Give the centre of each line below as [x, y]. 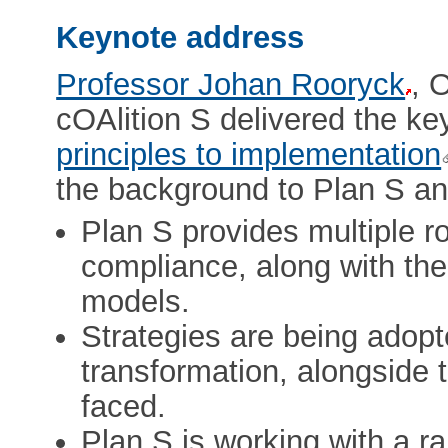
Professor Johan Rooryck [231, 84]
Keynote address [180, 37]
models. [136, 301]
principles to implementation [249, 154]
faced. [124, 406]
